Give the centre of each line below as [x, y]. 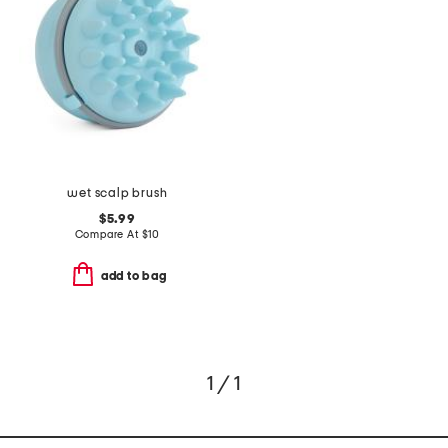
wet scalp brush [117, 193]
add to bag [133, 275]
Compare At [108, 234]
